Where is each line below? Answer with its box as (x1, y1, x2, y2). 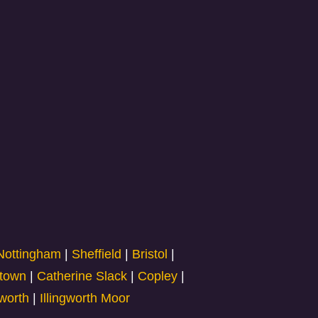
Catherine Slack (36, 269, 127, 283)
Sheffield (72, 247, 122, 261)
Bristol (132, 247, 168, 261)
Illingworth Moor (40, 291, 131, 305)
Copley (137, 269, 177, 283)
